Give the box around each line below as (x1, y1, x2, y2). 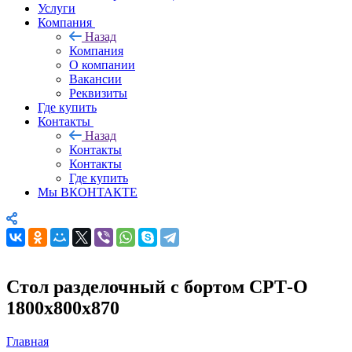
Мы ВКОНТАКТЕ (38, 185, 137, 199)
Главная (6, 334, 49, 348)
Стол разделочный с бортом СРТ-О (6, 276, 308, 297)
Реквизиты (69, 86, 127, 100)
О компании (69, 57, 135, 71)
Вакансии (69, 71, 122, 86)
